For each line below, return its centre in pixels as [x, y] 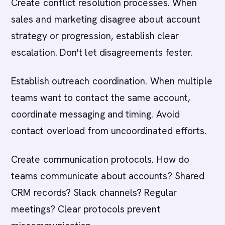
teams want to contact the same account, [101, 98]
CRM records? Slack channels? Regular [94, 193]
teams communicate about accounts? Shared [108, 176]
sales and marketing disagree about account [106, 19]
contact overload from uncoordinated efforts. [109, 131]
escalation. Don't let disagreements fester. [102, 52]
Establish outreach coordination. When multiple [112, 81]
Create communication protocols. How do [100, 159]
